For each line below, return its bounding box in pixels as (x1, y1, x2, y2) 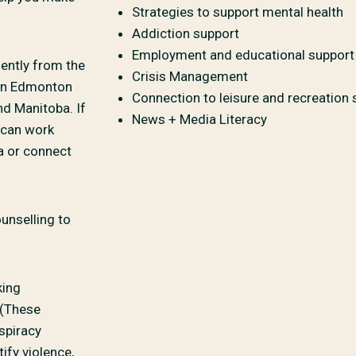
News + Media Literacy (132, 110, 267, 127)
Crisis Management (132, 68, 248, 84)
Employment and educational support (132, 46, 354, 63)
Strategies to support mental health (132, 3, 343, 20)
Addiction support (132, 25, 239, 41)
